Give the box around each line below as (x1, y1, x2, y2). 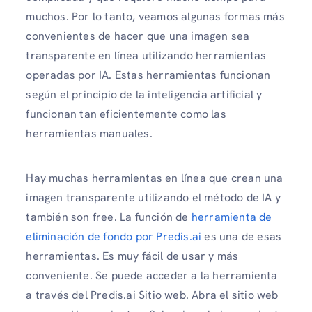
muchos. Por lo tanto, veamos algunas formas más (26, 9, 285, 24)
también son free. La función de (26, 209, 192, 224)
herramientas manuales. (26, 126, 153, 141)
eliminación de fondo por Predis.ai (26, 228, 202, 244)
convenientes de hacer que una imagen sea (26, 29, 250, 44)
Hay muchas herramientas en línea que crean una (26, 170, 283, 185)
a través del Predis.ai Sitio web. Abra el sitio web (26, 287, 279, 302)
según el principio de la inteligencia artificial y (26, 87, 263, 102)
